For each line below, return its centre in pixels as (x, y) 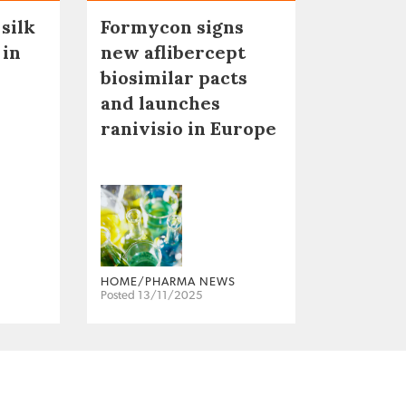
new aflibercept (173, 53)
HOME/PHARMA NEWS (168, 283)
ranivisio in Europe (188, 129)
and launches (160, 103)
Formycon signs (172, 27)
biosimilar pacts (174, 78)
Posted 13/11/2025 (152, 296)
